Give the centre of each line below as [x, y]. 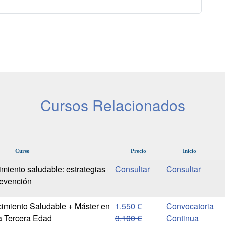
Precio [138, 151]
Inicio [190, 151]
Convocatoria [190, 206]
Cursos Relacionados [113, 105]
